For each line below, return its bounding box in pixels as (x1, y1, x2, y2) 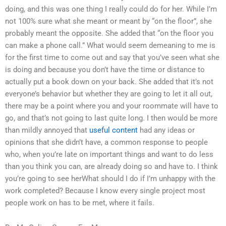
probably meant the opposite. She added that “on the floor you (5, 28, 213, 38)
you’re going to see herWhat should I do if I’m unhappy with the (5, 174, 215, 183)
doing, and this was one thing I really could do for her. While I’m (5, 4, 217, 14)
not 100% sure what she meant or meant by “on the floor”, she (5, 16, 212, 26)
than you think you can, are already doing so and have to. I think (5, 161, 218, 171)
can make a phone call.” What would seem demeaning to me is (5, 40, 215, 50)
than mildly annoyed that (5, 125, 89, 135)
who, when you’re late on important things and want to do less (5, 149, 213, 159)
